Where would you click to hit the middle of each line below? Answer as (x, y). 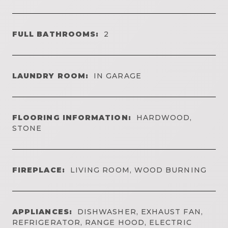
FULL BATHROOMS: (56, 34)
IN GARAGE (118, 76)
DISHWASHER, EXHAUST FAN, (140, 211)
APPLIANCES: (42, 211)
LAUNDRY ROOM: (51, 76)
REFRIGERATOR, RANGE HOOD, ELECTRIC (102, 222)
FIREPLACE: (39, 170)
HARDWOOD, (164, 117)
